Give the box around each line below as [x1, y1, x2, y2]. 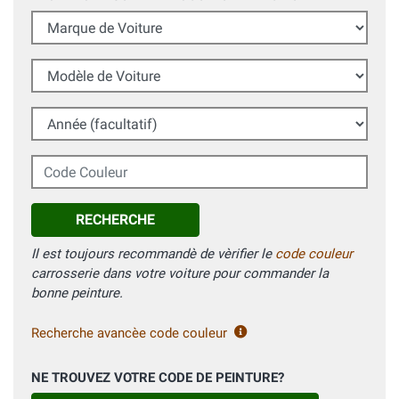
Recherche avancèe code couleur [31, 325, 227, 342]
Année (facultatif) [30, 108, 134, 125]
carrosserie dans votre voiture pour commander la [31, 265, 329, 282]
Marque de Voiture [30, 12, 141, 28]
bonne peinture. [31, 285, 123, 302]
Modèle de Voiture [30, 60, 140, 77]
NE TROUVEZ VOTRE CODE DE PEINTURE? [31, 370, 284, 387]
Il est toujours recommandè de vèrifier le [31, 246, 275, 263]
